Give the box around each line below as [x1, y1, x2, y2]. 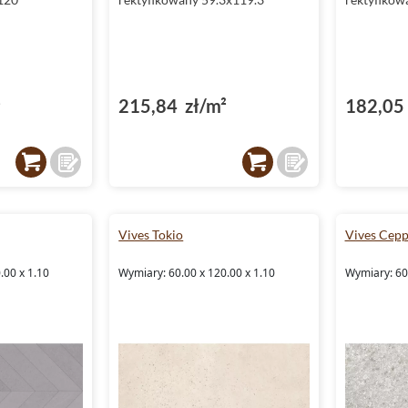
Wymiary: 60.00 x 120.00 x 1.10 [118, 264, 276, 280]
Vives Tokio [118, 226, 184, 242]
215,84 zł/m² [118, 94, 228, 117]
